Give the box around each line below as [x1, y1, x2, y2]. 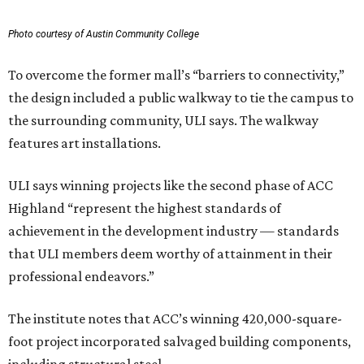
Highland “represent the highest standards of [8, 200, 281, 216]
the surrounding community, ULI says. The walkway [8, 112, 318, 128]
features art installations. [8, 135, 161, 151]
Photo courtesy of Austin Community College [8, 28, 199, 40]
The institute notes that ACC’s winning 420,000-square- [8, 310, 342, 327]
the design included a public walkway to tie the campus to [8, 89, 353, 106]
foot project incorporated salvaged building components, [8, 333, 351, 349]
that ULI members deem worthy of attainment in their [8, 245, 332, 262]
